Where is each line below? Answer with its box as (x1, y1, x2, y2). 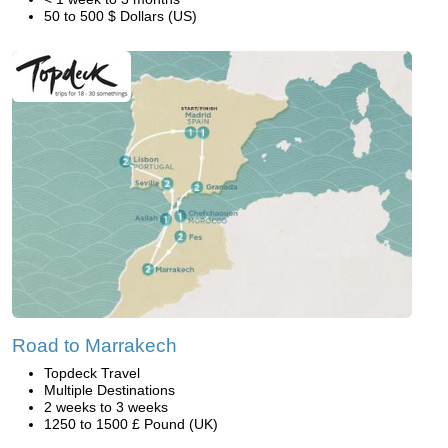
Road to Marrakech (12, 335, 177, 357)
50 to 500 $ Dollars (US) (44, 8, 197, 25)
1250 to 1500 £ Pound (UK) (44, 416, 218, 433)
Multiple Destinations (44, 382, 175, 399)
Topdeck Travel (44, 365, 140, 382)
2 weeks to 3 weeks (44, 399, 168, 416)
